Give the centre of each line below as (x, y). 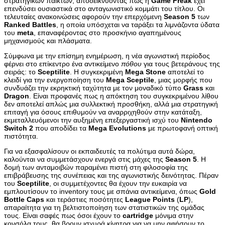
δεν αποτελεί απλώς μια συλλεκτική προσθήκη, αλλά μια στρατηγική (111, 104)
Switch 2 (19, 128)
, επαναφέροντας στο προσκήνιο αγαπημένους (107, 32)
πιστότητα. (21, 136)
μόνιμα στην (173, 215)
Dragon (17, 96)
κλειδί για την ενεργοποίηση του (55, 80)
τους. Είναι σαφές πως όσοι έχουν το (63, 215)
